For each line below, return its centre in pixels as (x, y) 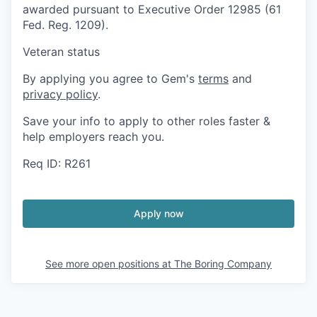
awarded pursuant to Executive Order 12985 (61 (152, 10)
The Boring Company (223, 264)
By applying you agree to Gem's (110, 79)
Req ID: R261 (57, 164)
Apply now (158, 214)
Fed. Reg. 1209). (65, 25)
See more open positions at (110, 264)
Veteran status (61, 52)
